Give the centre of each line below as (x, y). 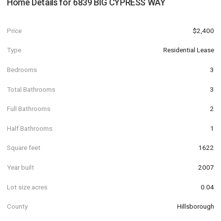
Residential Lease (189, 50)
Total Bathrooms (31, 89)
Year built (20, 167)
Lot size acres (27, 187)
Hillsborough (196, 206)
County (17, 206)
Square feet (24, 148)
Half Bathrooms (30, 128)
